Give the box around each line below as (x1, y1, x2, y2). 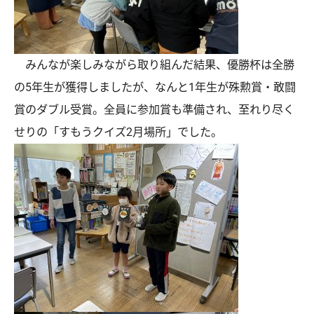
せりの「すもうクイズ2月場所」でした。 (14, 125, 222, 139)
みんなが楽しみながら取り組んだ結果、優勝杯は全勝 (14, 57, 294, 71)
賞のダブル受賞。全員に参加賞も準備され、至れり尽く (14, 102, 294, 116)
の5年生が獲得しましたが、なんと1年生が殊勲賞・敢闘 (14, 80, 296, 94)
